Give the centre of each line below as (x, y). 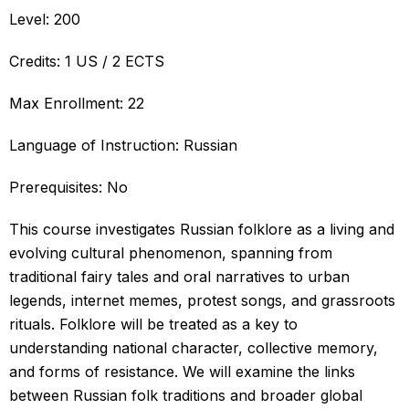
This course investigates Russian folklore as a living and (202, 229)
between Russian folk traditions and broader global (186, 395)
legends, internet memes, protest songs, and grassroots (202, 300)
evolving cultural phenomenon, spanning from (171, 252)
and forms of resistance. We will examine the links (182, 371)
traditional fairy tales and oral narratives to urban (179, 276)
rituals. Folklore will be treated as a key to (153, 324)
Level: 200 (45, 19)
